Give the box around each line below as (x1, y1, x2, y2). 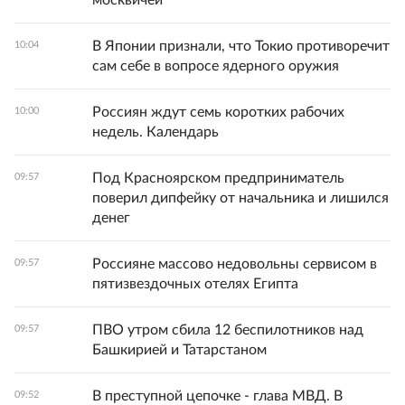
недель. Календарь (92, 124, 219, 139)
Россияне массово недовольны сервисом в (92, 256, 377, 271)
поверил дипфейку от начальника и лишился (92, 190, 389, 205)
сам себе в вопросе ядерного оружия (92, 58, 339, 73)
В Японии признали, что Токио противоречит (92, 38, 390, 53)
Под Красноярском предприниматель (92, 170, 344, 185)
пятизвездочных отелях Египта (92, 276, 298, 291)
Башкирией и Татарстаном (92, 342, 267, 357)
